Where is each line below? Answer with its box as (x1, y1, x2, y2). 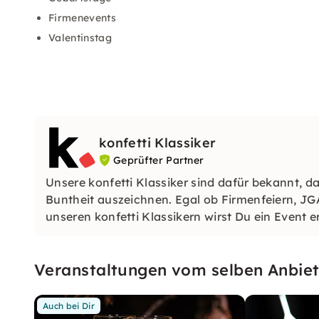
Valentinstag (48, 31, 112, 44)
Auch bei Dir (43, 300, 95, 311)
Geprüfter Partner (113, 154, 204, 167)
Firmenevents (48, 11, 120, 24)
